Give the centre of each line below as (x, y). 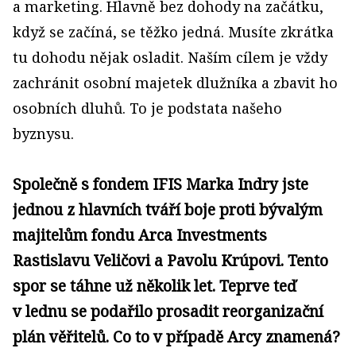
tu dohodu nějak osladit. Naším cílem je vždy (170, 57)
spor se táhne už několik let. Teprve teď (155, 286)
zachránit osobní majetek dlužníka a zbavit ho (175, 83)
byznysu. (43, 133)
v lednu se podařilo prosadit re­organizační (168, 311)
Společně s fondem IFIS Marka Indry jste (161, 184)
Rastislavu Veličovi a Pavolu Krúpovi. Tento (170, 260)
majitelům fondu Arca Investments (140, 235)
